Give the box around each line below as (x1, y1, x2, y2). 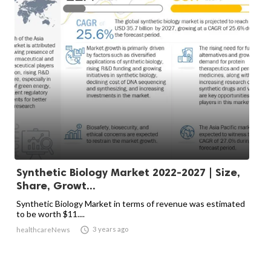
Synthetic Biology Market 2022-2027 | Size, (16, 166, 240, 180)
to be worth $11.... (16, 209, 85, 220)
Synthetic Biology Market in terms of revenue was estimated (16, 198, 245, 209)
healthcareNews (16, 226, 70, 234)
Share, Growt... (16, 179, 96, 193)
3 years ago (93, 225, 128, 233)
